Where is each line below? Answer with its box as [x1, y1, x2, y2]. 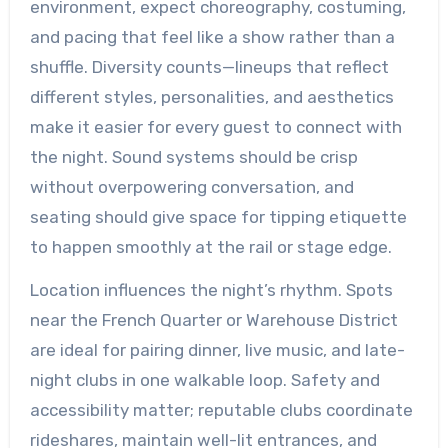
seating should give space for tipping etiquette [29, 206, 407, 227]
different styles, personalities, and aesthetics [29, 86, 394, 107]
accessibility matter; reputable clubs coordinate [29, 399, 413, 420]
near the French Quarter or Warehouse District [29, 309, 398, 330]
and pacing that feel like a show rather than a [29, 26, 395, 47]
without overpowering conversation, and [29, 176, 354, 197]
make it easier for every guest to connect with [29, 116, 402, 137]
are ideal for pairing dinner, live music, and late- [29, 339, 405, 360]
